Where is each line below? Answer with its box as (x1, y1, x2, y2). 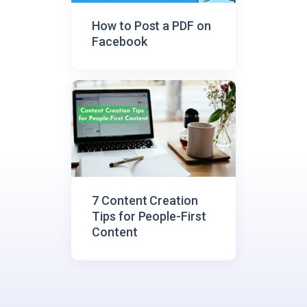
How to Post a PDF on (92, 19, 211, 33)
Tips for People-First (92, 208, 206, 223)
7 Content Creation (92, 193, 199, 208)
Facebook (92, 34, 147, 49)
